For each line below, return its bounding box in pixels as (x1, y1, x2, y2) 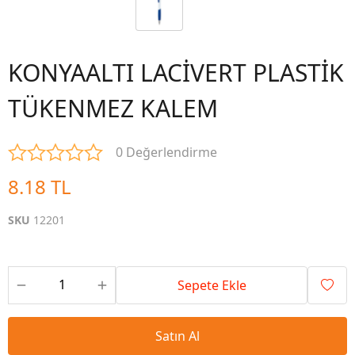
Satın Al (155, 327, 200, 345)
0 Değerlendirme (116, 143, 217, 161)
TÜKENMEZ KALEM (8, 92, 218, 124)
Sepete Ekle (177, 277, 246, 294)
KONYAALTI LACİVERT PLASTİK (8, 56, 344, 89)
